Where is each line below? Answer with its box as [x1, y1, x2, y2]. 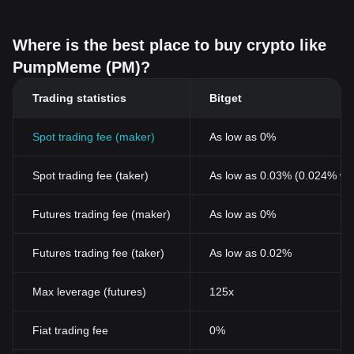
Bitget [209, 92, 242, 104]
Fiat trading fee [32, 324, 108, 337]
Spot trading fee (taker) [32, 169, 149, 182]
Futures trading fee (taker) [32, 247, 164, 259]
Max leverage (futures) [32, 285, 146, 298]
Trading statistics [32, 92, 126, 104]
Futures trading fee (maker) [32, 208, 171, 220]
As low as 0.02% [209, 247, 292, 259]
